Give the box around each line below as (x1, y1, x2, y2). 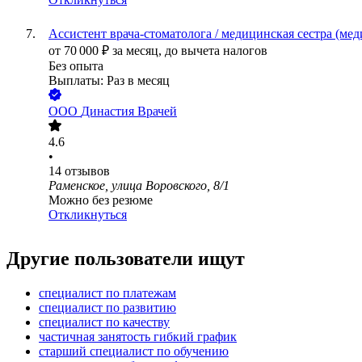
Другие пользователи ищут (6, 248, 245, 270)
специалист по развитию (39, 301, 176, 315)
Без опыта (48, 59, 103, 74)
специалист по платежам (39, 286, 176, 301)
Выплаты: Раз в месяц (48, 74, 170, 88)
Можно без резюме (48, 193, 153, 208)
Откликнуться (48, 208, 127, 222)
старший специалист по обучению (39, 344, 229, 359)
